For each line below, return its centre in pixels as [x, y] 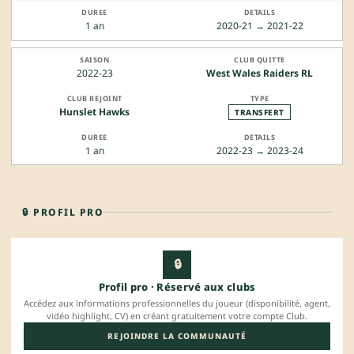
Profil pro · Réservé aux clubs [177, 286]
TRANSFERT [260, 112]
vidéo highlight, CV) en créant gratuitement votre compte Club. [177, 315]
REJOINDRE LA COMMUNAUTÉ [177, 335]
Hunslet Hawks [94, 111]
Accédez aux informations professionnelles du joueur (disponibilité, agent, [177, 303]
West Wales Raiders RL [260, 73]
